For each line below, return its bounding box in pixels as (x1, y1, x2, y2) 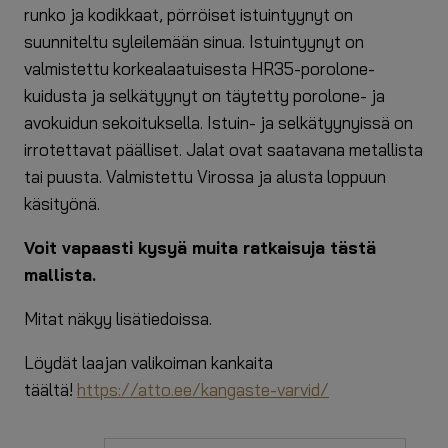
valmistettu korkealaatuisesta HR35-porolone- (24, 57, 375, 79)
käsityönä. (24, 192, 100, 214)
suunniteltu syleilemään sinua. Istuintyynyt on (24, 30, 364, 52)
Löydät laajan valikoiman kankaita (24, 351, 273, 373)
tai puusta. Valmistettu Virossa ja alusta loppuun (24, 165, 386, 187)
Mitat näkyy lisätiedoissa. (24, 307, 212, 329)
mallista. (24, 263, 96, 285)
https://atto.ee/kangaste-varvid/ (77, 378, 329, 400)
